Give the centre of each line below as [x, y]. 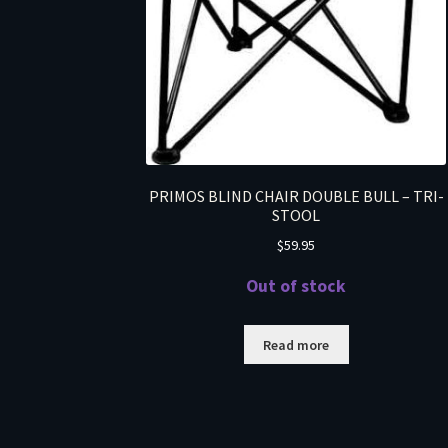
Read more [296, 344]
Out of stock [296, 286]
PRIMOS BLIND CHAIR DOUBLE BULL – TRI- [296, 196]
